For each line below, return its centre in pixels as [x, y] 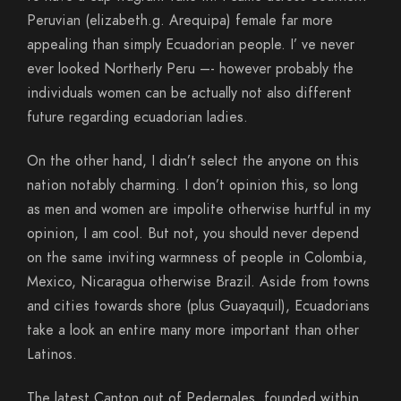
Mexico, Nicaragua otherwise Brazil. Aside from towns [198, 282]
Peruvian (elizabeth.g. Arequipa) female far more [180, 21]
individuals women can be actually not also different [189, 93]
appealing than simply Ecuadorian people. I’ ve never [191, 45]
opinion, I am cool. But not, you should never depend [193, 234]
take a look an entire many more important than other [193, 330]
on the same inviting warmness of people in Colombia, [197, 258]
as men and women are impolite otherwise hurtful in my [199, 209]
